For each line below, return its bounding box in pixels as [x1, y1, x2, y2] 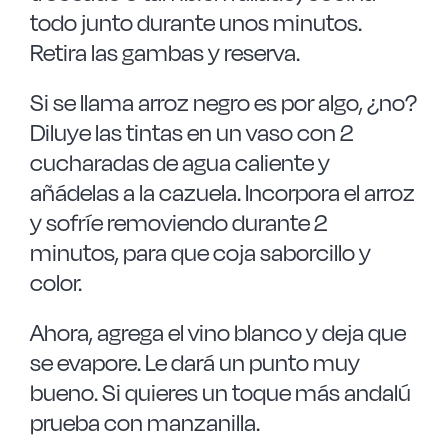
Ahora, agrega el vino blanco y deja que [29, 318, 406, 347]
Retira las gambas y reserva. [29, 38, 300, 67]
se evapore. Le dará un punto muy [29, 348, 360, 377]
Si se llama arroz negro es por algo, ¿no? [29, 88, 417, 117]
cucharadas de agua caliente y [29, 148, 330, 177]
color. [29, 268, 82, 297]
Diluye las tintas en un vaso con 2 [29, 118, 353, 147]
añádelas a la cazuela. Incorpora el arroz [29, 178, 415, 207]
